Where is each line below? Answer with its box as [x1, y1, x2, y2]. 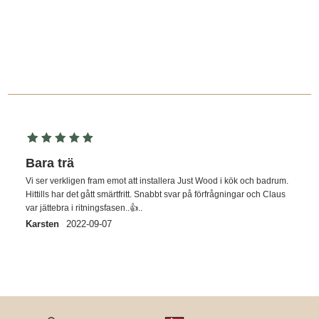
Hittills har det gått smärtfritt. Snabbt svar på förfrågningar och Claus [26, 189, 286, 200]
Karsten [26, 219, 60, 230]
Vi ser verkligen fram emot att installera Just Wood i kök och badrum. [26, 176, 289, 187]
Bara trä [26, 156, 75, 171]
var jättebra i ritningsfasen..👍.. [26, 203, 143, 214]
